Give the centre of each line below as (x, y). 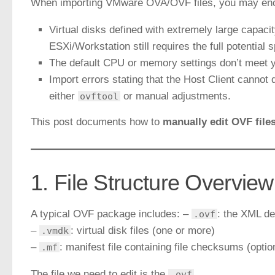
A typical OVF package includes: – (111, 214)
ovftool (99, 96)
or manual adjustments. (176, 96)
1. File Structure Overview (152, 183)
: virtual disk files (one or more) (143, 231)
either (64, 96)
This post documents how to (97, 122)
